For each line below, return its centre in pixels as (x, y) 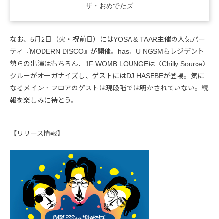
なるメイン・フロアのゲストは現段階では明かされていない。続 (109, 88)
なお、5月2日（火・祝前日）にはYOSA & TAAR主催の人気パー (108, 39)
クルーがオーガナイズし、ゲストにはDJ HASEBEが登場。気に (107, 76)
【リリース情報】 (37, 133)
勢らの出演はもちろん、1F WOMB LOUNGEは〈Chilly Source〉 (109, 63)
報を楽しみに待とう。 (44, 100)
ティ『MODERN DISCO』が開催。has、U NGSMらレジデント (107, 51)
